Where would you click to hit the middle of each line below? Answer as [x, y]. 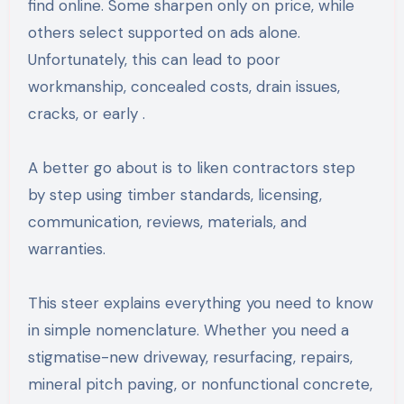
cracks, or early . [86, 113]
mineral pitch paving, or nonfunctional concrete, [200, 384]
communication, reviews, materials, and [167, 221]
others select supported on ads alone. [164, 32]
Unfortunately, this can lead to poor [154, 59]
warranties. [66, 248]
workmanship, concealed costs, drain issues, [184, 86]
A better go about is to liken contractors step [191, 167]
